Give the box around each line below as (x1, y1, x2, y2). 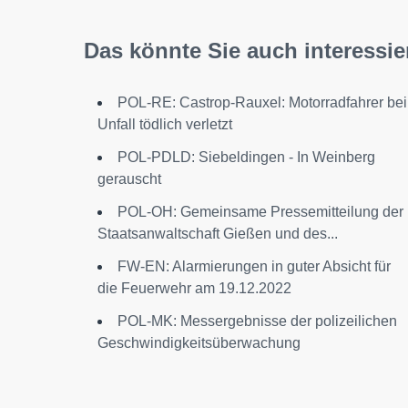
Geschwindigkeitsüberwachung (97, 335, 301, 351)
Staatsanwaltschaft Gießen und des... (97, 226, 338, 241)
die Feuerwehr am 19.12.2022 (97, 280, 291, 296)
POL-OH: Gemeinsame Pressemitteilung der (117, 204, 403, 219)
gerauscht (97, 171, 161, 187)
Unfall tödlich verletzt (97, 117, 232, 132)
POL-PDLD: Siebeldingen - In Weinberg (117, 149, 375, 165)
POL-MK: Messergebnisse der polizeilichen (117, 313, 397, 329)
